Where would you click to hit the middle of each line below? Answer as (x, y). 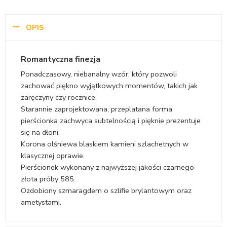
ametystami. (41, 202)
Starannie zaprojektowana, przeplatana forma (97, 109)
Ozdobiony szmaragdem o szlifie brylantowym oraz (106, 191)
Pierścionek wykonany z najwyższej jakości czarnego (107, 167)
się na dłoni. (40, 133)
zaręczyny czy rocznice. (59, 98)
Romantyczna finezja (61, 60)
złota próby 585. (48, 179)
